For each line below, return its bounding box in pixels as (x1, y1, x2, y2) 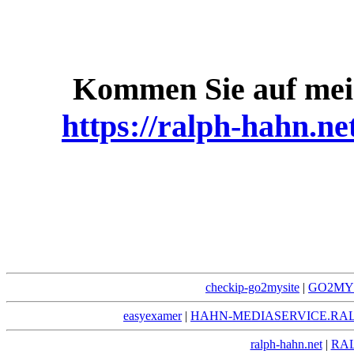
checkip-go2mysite (205, 281, 299, 295)
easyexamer (123, 309, 182, 323)
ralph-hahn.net (250, 337, 322, 352)
